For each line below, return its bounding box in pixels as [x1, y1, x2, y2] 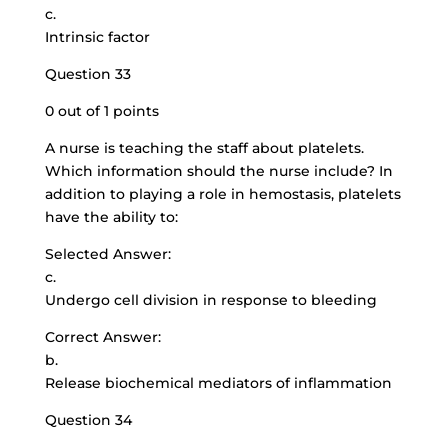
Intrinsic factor [44, 28, 150, 46]
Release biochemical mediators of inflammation [44, 374, 392, 392]
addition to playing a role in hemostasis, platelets [44, 185, 401, 203]
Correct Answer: [44, 328, 161, 346]
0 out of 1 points [44, 102, 159, 120]
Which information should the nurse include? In [44, 162, 393, 180]
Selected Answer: [44, 245, 171, 263]
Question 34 [44, 411, 132, 429]
